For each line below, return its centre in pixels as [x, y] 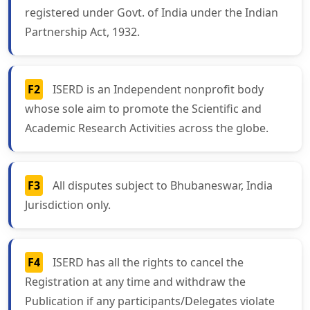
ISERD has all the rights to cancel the [148, 263]
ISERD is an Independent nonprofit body [158, 90]
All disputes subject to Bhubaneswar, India [163, 186]
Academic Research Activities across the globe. [147, 128]
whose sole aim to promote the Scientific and [143, 109]
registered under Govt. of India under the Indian [152, 13]
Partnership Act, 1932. [82, 32]
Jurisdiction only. [68, 205]
